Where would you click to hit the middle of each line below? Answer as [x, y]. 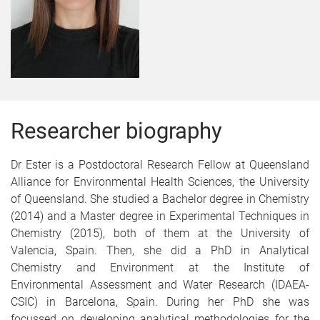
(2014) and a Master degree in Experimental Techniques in [160, 216]
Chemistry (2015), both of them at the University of [160, 233]
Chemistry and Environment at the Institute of [160, 267]
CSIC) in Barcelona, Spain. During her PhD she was [160, 302]
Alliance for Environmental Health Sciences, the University [160, 182]
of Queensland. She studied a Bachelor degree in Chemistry [160, 199]
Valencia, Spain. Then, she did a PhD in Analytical [160, 250]
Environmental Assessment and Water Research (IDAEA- [160, 285]
